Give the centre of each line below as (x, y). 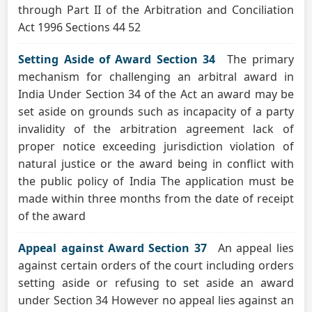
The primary (260, 59)
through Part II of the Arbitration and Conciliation (156, 10)
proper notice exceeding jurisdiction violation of (156, 146)
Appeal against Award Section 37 (112, 248)
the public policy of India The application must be (156, 181)
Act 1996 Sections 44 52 (80, 27)
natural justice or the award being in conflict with (156, 164)
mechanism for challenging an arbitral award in (156, 77)
